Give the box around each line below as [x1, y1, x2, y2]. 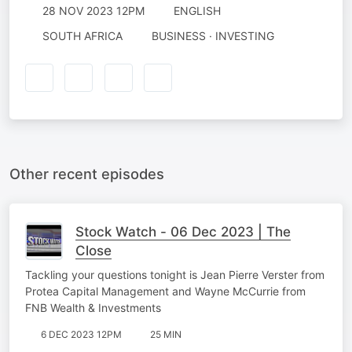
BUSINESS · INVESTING [152, 29, 274, 42]
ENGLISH [174, 4, 221, 17]
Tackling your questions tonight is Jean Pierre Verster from [25, 267, 324, 281]
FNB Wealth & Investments [25, 300, 161, 314]
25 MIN [150, 328, 181, 340]
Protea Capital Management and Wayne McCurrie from [25, 284, 306, 298]
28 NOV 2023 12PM [42, 4, 145, 17]
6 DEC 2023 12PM [41, 328, 122, 340]
